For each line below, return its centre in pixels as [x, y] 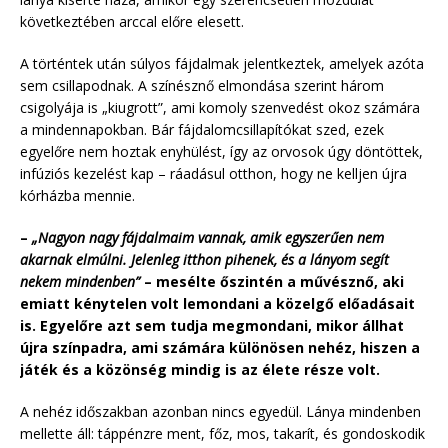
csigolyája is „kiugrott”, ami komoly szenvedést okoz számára [220, 107]
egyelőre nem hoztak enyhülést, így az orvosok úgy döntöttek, [221, 151]
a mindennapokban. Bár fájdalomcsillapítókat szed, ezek [202, 129]
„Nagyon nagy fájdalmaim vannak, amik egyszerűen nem [208, 237]
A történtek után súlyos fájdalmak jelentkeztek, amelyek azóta [222, 63]
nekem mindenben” [80, 281]
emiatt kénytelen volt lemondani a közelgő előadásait [217, 303]
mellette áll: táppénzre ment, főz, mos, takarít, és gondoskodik [222, 433]
